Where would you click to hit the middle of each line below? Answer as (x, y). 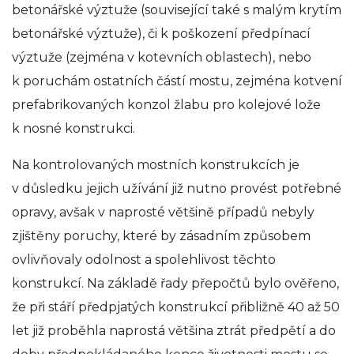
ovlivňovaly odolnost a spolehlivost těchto (144, 259)
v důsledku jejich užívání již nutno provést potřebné (177, 188)
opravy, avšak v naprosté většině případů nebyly (163, 212)
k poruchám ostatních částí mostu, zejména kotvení (177, 81)
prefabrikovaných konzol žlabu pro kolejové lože (166, 104)
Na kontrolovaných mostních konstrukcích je (156, 164)
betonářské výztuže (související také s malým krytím (177, 9)
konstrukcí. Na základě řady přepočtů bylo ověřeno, (175, 283)
